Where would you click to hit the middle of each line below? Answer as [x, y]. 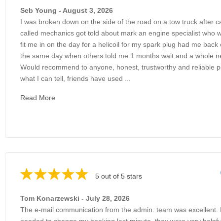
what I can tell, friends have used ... [75, 78]
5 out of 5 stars [119, 176]
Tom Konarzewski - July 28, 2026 [75, 198]
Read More [38, 97]
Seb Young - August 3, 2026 [67, 10]
